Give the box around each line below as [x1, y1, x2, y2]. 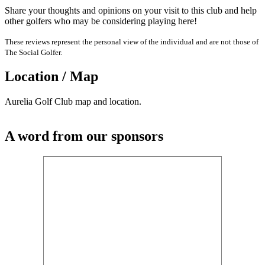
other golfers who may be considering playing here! [5, 15, 197, 26]
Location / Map [5, 69, 98, 85]
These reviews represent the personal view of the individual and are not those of [5, 37, 258, 46]
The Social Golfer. [5, 47, 62, 57]
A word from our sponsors [5, 128, 163, 144]
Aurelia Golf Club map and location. [5, 96, 141, 107]
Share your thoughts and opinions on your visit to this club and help [5, 5, 257, 15]
